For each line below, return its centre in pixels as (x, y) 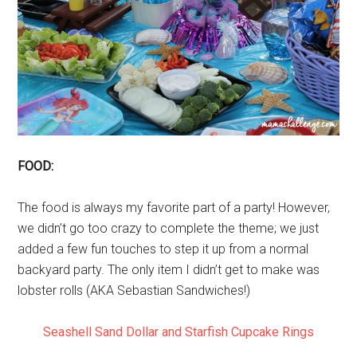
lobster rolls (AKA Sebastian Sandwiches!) (134, 291)
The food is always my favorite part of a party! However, (174, 208)
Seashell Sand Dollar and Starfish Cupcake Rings (178, 332)
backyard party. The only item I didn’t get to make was (169, 270)
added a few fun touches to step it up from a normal (163, 249)
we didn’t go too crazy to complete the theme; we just (169, 229)
